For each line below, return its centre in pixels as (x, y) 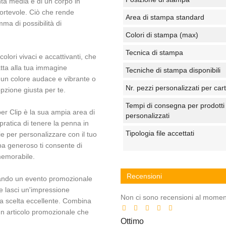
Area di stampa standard (165, 17)
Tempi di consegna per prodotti (175, 105)
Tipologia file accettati (160, 133)
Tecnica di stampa (154, 52)
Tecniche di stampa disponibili (173, 70)
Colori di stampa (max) (162, 35)
